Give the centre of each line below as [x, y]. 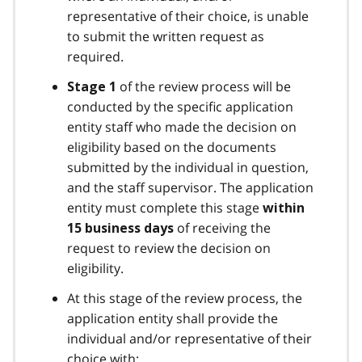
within [284, 208]
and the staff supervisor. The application [190, 187]
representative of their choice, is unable [188, 16]
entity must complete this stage [165, 207]
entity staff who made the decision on [182, 126]
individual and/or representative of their [189, 338]
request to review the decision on [169, 248]
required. [99, 56]
